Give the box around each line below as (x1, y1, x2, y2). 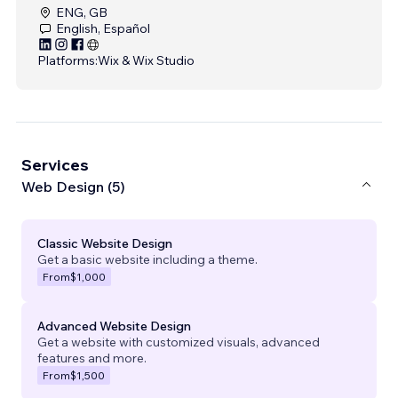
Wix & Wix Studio (98, 52, 195, 68)
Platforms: (37, 52, 98, 68)
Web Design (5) (21, 178, 125, 196)
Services (21, 154, 89, 175)
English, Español (56, 20, 150, 36)
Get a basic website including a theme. (37, 251, 258, 267)
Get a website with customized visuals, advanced (37, 333, 320, 350)
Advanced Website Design (37, 317, 191, 334)
